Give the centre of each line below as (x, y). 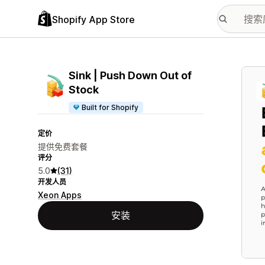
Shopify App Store (93, 19)
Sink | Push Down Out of (130, 75)
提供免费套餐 (63, 146)
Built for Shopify (110, 107)
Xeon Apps (60, 195)
